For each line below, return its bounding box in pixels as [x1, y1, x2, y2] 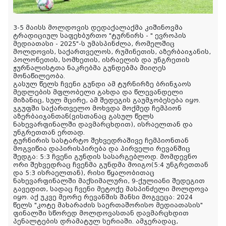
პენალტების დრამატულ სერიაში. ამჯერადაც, [13, 217, 178, 225]
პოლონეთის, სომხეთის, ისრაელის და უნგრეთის [13, 56, 190, 64]
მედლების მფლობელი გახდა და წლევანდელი [13, 88, 183, 96]
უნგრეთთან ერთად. [13, 129, 85, 136]
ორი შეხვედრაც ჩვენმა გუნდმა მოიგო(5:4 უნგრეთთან [13, 161, 208, 168]
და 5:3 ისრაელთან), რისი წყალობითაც [13, 169, 154, 177]
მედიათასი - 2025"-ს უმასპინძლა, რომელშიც [13, 40, 175, 47]
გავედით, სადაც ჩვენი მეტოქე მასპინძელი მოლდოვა [13, 185, 208, 193]
